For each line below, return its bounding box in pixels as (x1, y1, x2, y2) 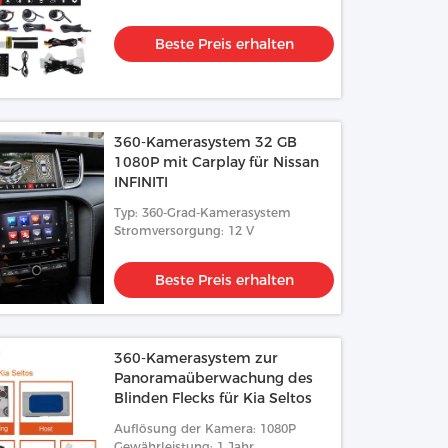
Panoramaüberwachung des (114, 369, 314, 387)
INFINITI (114, 173, 169, 191)
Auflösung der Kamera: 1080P (114, 421, 297, 436)
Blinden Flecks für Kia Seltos (114, 389, 313, 407)
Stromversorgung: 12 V (114, 223, 255, 238)
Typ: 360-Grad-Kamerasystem (114, 205, 292, 220)
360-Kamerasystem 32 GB (114, 133, 298, 151)
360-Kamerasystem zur (114, 349, 279, 367)
